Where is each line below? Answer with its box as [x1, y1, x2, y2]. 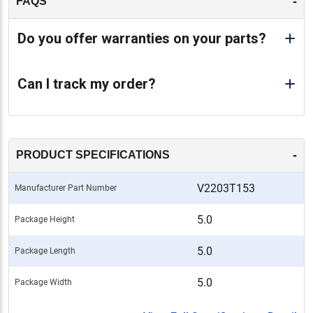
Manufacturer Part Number [15, 182, 117, 193]
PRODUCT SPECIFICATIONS [16, 149, 170, 161]
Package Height [15, 214, 75, 224]
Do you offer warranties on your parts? [17, 29, 266, 47]
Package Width [15, 277, 72, 287]
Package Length [15, 245, 75, 256]
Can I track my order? [17, 75, 156, 92]
